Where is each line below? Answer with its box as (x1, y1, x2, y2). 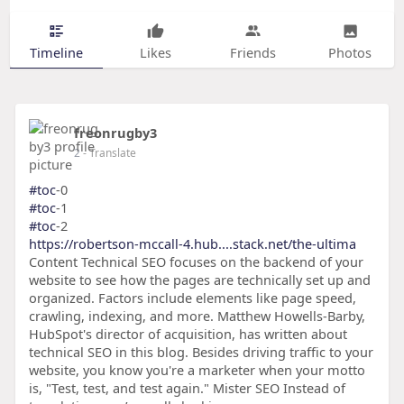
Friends (229, 42, 276, 61)
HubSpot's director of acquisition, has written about (28, 325, 347, 344)
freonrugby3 (73, 124, 157, 142)
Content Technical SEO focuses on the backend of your (28, 252, 363, 271)
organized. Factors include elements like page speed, (28, 289, 356, 308)
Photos (328, 42, 372, 61)
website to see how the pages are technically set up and (28, 271, 371, 289)
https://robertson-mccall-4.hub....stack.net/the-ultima (28, 234, 356, 253)
